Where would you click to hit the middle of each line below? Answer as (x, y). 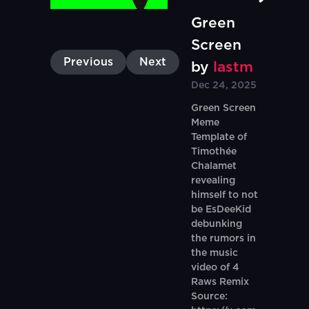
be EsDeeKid (221, 210)
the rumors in (223, 239)
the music (214, 253)
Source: (209, 297)
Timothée (213, 152)
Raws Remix (220, 282)
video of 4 (215, 268)
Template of (219, 137)
